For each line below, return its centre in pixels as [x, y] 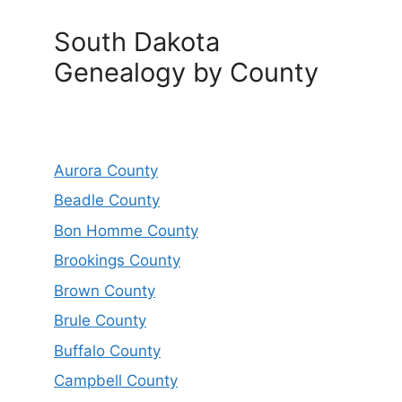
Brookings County [117, 261]
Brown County [105, 290]
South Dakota [137, 41]
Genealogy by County [186, 72]
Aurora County [106, 170]
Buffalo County [107, 350]
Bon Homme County [126, 230]
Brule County [100, 321]
